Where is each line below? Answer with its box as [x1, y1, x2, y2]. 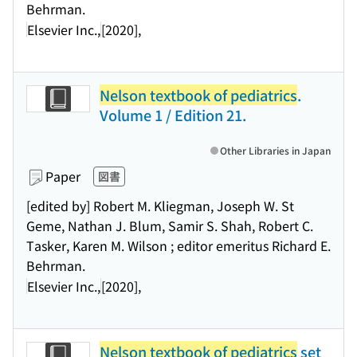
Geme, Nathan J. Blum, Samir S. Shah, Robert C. [26, 216, 313, 235]
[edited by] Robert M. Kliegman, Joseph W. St [26, 196, 294, 215]
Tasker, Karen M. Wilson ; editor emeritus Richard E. [26, 236, 331, 255]
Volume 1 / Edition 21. [100, 104, 246, 125]
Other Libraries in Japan [220, 143, 331, 157]
